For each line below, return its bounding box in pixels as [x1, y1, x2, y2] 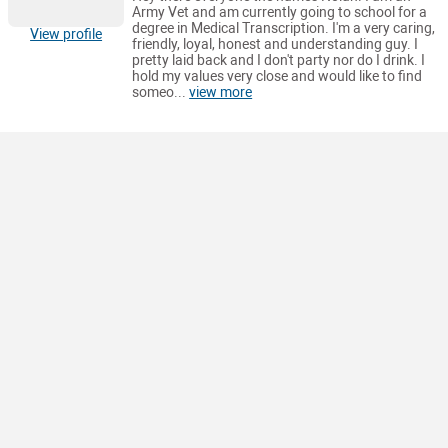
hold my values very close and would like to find [132, 68, 423, 86]
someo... [132, 84, 190, 102]
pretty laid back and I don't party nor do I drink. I [132, 52, 426, 70]
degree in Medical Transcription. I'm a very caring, [132, 20, 436, 38]
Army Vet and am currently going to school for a [132, 4, 428, 22]
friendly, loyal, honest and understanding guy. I [132, 36, 419, 54]
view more [189, 84, 253, 102]
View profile [30, 25, 103, 43]
